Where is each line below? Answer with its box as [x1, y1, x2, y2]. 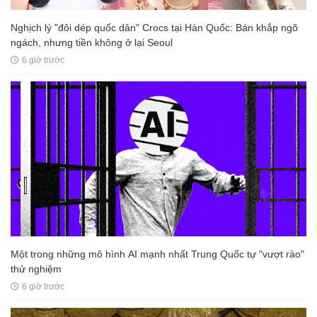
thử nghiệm [11, 263, 62, 275]
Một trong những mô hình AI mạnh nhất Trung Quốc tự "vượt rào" [11, 248, 304, 260]
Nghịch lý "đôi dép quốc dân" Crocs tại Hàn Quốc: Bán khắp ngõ [11, 22, 298, 34]
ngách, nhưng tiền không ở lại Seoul [11, 37, 173, 49]
